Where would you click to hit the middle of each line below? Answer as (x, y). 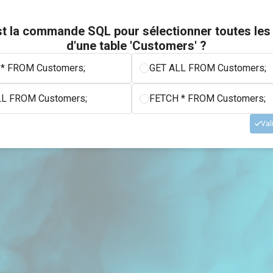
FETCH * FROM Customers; (207, 98)
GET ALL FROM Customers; (208, 68)
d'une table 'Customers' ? (136, 46)
